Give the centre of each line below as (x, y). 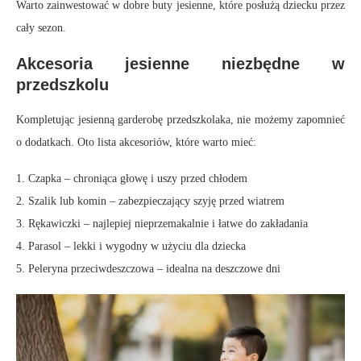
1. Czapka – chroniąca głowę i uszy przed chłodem (132, 179)
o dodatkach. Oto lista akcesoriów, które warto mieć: (136, 143)
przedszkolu (62, 85)
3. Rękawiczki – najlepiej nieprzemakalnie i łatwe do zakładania (162, 224)
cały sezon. (41, 28)
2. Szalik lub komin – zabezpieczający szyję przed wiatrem (150, 201)
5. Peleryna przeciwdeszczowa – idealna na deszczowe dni (148, 269)
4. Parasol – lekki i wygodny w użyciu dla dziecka (131, 247)
